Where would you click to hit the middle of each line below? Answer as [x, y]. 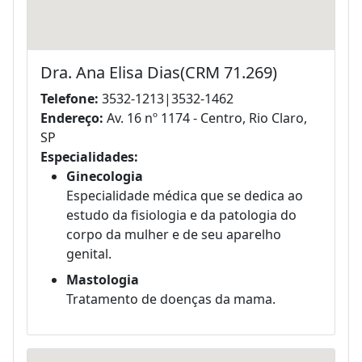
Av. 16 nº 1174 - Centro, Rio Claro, [207, 118]
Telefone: [71, 98]
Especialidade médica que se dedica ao [185, 195]
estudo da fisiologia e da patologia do [181, 215]
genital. [89, 253]
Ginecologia [105, 176]
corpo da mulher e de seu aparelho [174, 234]
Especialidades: [89, 156]
